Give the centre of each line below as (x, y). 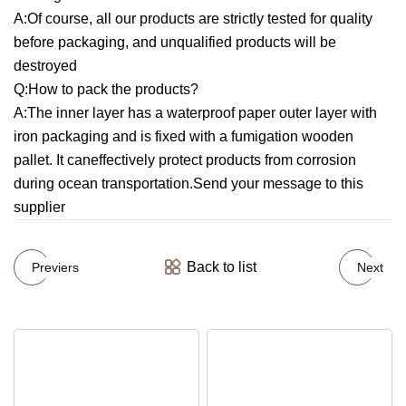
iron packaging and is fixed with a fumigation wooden (184, 136)
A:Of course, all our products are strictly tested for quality (193, 19)
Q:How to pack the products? (106, 89)
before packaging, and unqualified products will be (175, 42)
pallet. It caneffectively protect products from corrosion (185, 160)
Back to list (221, 267)
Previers (55, 267)
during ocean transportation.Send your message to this (188, 184)
